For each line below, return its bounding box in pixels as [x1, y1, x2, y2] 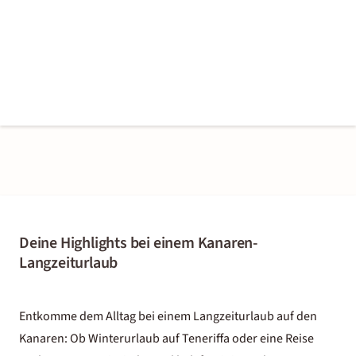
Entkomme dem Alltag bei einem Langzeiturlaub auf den [19, 307, 317, 325]
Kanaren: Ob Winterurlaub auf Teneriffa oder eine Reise [19, 329, 314, 347]
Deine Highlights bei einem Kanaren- [19, 231, 257, 254]
